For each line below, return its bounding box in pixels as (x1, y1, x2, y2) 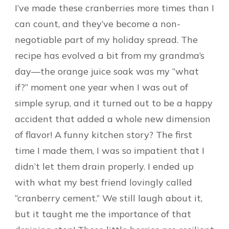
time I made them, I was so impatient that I (15, 145, 204, 157)
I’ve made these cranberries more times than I (15, 2, 214, 14)
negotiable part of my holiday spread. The (15, 34, 198, 46)
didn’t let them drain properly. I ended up (15, 161, 194, 173)
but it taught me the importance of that (15, 208, 191, 220)
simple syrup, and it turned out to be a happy (15, 97, 213, 109)
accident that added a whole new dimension (15, 113, 211, 125)
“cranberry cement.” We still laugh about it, (15, 192, 202, 204)
